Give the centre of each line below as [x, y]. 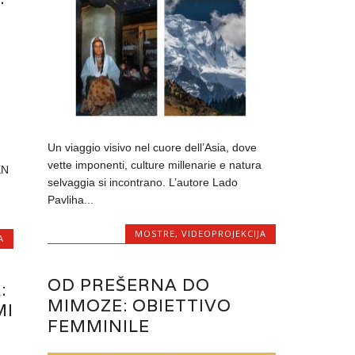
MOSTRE [155, 234]
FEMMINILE [99, 326]
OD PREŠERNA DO [129, 284]
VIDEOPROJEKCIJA [223, 234]
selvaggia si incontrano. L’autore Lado [143, 183]
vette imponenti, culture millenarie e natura [155, 165]
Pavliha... [71, 200]
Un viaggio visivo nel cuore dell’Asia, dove [153, 148]
